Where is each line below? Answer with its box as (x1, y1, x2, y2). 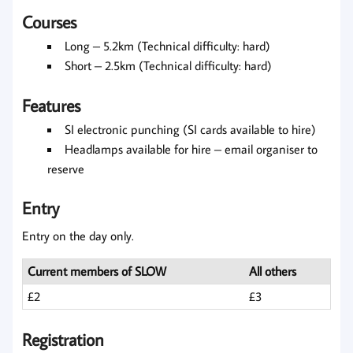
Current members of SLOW (28, 263, 167, 280)
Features (22, 93, 80, 117)
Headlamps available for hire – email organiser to (65, 140, 318, 157)
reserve (47, 160, 84, 176)
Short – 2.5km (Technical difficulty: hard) (65, 57, 272, 73)
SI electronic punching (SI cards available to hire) (65, 121, 316, 137)
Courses (22, 10, 76, 34)
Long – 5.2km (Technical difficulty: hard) (65, 37, 270, 54)
